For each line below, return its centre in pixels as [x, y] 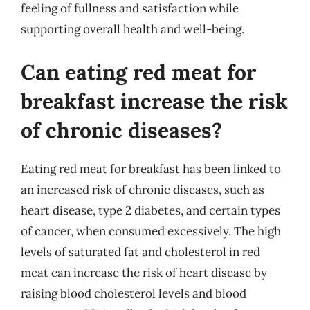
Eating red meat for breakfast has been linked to [151, 168]
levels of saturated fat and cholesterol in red [140, 252]
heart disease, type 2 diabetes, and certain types [151, 210]
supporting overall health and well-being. [133, 29]
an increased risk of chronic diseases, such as [143, 189]
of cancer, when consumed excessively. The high [151, 231]
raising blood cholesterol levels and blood [134, 293]
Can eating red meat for [138, 72]
